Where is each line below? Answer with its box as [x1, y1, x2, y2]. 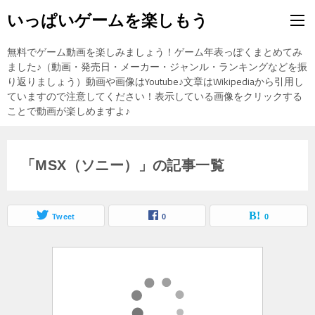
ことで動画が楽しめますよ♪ [7, 102, 130, 120]
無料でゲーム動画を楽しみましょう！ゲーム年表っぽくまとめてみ [7, 43, 302, 61]
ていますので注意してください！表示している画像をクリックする [7, 87, 302, 105]
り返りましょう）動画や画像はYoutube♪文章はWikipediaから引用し [7, 72, 304, 91]
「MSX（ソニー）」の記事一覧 [21, 157, 224, 173]
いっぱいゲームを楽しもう [7, 11, 208, 30]
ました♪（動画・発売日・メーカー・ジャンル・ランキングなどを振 [7, 58, 307, 76]
